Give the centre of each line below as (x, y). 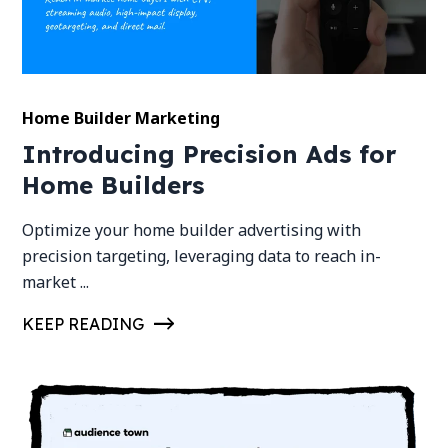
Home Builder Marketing (121, 118)
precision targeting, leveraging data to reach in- (202, 256)
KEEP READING (83, 324)
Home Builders (113, 185)
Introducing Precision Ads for (209, 154)
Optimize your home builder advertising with (192, 230)
